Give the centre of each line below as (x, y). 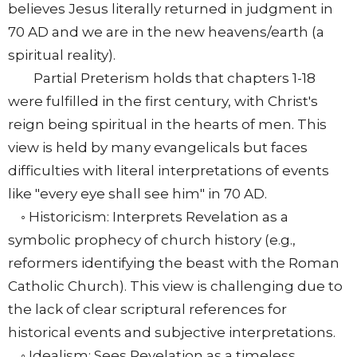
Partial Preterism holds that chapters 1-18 (162, 78)
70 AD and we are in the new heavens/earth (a (166, 32)
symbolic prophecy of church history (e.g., (152, 240)
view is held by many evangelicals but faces (158, 148)
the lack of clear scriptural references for (147, 310)
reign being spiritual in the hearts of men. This (167, 125)
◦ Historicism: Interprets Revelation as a (148, 217)
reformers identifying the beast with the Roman (174, 263)
